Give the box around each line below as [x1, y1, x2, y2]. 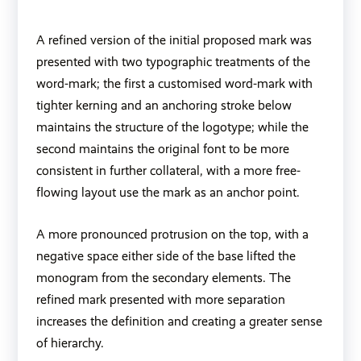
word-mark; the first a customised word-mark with [35, 76, 313, 92]
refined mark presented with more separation [35, 292, 285, 308]
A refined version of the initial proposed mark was [35, 32, 312, 48]
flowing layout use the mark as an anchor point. [35, 185, 306, 201]
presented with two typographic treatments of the [35, 54, 310, 70]
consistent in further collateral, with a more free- [35, 163, 301, 179]
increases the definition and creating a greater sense [35, 313, 322, 330]
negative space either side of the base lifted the [35, 248, 296, 264]
